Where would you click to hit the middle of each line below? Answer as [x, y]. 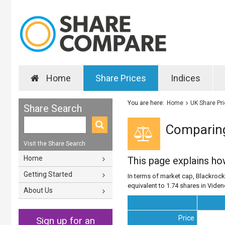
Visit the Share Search [54, 143]
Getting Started [48, 174]
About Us [38, 190]
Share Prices [121, 78]
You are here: [146, 103]
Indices [186, 78]
